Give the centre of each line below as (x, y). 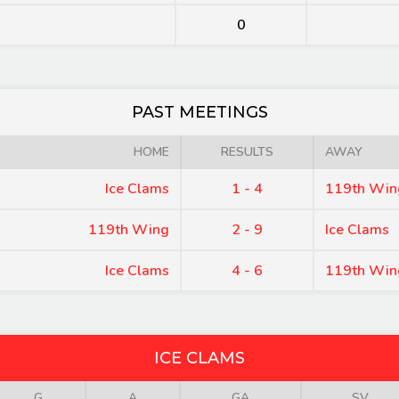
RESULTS (247, 152)
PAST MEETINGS (199, 112)
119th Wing (129, 230)
